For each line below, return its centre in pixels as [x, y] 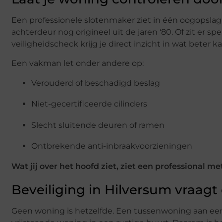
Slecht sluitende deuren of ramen [98, 125]
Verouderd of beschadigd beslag [96, 83]
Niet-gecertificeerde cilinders [89, 104]
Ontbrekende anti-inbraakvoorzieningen [112, 146]
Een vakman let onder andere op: [78, 63]
